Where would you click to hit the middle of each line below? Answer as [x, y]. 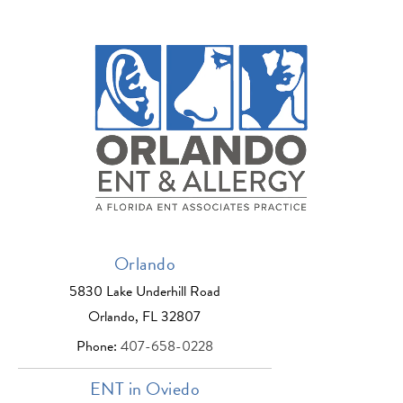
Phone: [98, 346]
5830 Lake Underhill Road [144, 291]
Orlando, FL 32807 [145, 316]
